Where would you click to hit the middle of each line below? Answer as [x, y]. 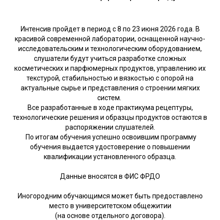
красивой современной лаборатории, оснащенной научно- [110, 39]
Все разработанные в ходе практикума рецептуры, [110, 107]
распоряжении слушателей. [110, 127]
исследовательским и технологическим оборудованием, [110, 48]
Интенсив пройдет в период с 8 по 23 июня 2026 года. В [110, 29]
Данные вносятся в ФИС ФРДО [110, 176]
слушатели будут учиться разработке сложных [110, 58]
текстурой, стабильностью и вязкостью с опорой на [110, 78]
